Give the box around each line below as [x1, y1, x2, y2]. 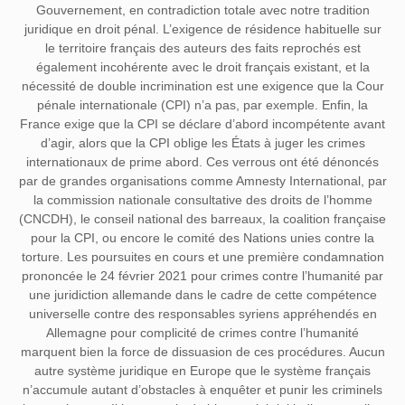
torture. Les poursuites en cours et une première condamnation [21, 249, 384, 264]
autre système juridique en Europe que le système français [34, 363, 371, 378]
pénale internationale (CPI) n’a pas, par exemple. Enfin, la [37, 97, 368, 112]
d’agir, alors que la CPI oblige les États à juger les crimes [40, 135, 365, 150]
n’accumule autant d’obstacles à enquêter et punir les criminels [23, 381, 382, 397]
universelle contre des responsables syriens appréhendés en [28, 306, 377, 321]
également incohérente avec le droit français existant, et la [35, 59, 370, 74]
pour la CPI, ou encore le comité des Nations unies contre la [31, 230, 374, 245]
